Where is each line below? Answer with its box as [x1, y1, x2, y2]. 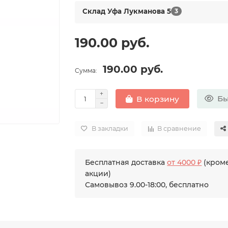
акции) [85, 169, 111, 178]
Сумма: [75, 67, 98, 74]
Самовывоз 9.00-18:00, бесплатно [85, 180, 209, 189]
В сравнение [157, 125, 202, 132]
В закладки [92, 125, 129, 132]
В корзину [136, 94, 180, 104]
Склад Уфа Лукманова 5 [82, 7, 172, 15]
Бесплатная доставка [85, 158, 167, 167]
